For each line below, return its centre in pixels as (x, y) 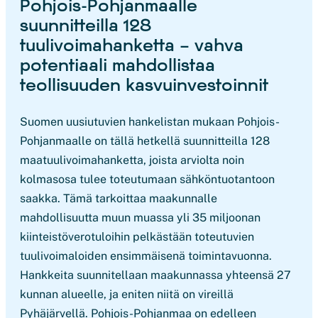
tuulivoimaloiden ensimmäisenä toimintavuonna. (146, 256)
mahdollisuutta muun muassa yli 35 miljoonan (140, 218)
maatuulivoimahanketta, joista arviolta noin (132, 160)
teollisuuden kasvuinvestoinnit (144, 84)
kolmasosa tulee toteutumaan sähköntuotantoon (147, 179)
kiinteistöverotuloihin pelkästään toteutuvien (137, 237)
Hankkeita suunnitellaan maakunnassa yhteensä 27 (155, 275)
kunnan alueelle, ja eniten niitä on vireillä (127, 294)
